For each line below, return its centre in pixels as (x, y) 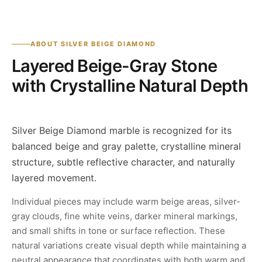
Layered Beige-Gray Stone (115, 66)
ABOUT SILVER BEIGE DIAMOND (94, 44)
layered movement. (54, 178)
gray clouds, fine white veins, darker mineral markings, (125, 216)
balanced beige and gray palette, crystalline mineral (126, 146)
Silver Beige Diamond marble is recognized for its (122, 131)
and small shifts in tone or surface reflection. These (118, 231)
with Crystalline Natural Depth (130, 86)
